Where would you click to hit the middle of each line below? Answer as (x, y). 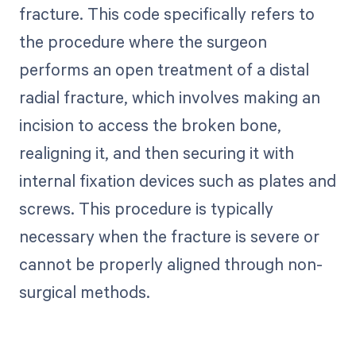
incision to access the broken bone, (150, 125)
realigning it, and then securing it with (156, 153)
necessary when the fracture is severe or (169, 236)
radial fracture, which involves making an (169, 97)
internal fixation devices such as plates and (177, 181)
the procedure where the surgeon (143, 42)
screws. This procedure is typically (146, 209)
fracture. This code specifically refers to (166, 14)
